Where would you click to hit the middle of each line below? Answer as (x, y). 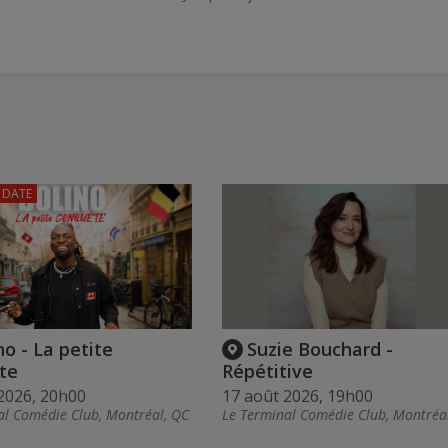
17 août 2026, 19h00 (297, 396)
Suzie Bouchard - (320, 348)
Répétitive (267, 371)
